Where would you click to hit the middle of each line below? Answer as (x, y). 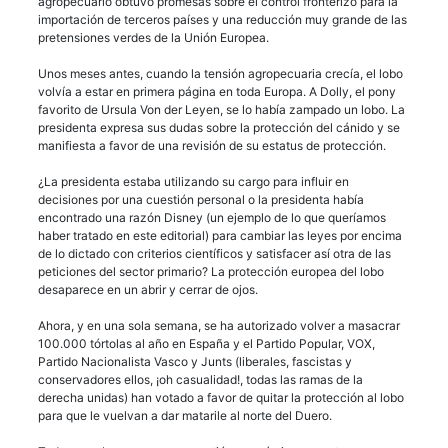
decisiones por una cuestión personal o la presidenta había (201, 200)
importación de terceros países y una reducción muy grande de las (222, 20)
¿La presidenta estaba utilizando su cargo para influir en (193, 182)
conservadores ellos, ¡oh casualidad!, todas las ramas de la (200, 380)
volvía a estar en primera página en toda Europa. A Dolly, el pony (217, 92)
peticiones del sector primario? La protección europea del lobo (211, 272)
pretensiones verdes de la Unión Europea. (153, 38)
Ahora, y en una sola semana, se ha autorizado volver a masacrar (219, 326)
